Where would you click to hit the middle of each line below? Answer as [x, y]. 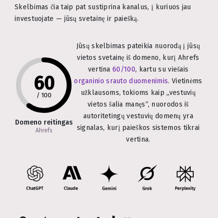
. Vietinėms [185, 81]
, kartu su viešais [162, 69]
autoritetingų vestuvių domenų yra [138, 116]
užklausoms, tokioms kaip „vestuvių [138, 92]
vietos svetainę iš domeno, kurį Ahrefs [138, 57]
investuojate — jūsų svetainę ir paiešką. [77, 18]
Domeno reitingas [44, 123]
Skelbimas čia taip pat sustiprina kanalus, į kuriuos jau [103, 7]
